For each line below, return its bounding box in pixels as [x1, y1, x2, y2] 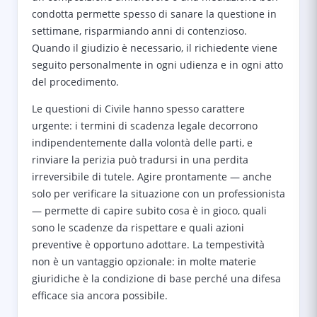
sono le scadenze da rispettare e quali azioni [32, 221, 244, 234]
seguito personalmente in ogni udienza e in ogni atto [32, 58, 283, 71]
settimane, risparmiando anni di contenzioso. [32, 24, 247, 38]
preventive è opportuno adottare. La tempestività [32, 238, 265, 251]
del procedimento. [32, 75, 119, 88]
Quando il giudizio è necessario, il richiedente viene [32, 41, 277, 54]
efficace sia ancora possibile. [32, 289, 168, 302]
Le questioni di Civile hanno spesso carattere [32, 102, 245, 115]
